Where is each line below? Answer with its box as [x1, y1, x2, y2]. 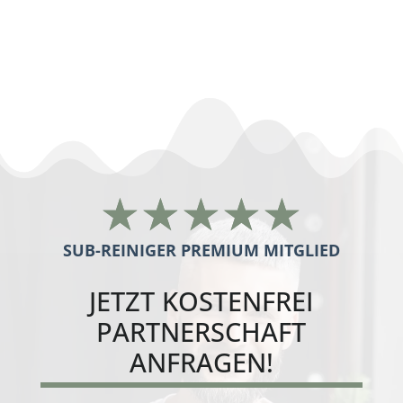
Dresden [40, 26, 112, 51]
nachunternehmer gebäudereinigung [40, 8, 347, 33]
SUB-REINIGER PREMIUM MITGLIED [62, 238, 340, 261]
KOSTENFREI [162, 282, 314, 318]
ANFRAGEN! [129, 344, 273, 380]
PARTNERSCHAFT [96, 313, 307, 349]
